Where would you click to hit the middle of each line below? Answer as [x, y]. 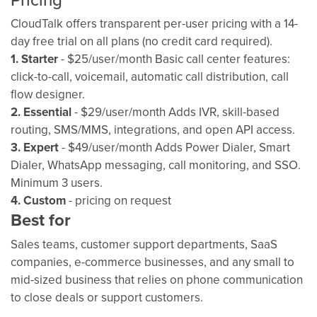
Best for [41, 219]
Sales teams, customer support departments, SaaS [144, 244]
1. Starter [34, 58]
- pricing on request [119, 200]
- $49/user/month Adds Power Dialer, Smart [174, 147]
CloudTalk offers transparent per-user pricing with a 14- [154, 23]
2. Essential [41, 111]
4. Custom [38, 200]
